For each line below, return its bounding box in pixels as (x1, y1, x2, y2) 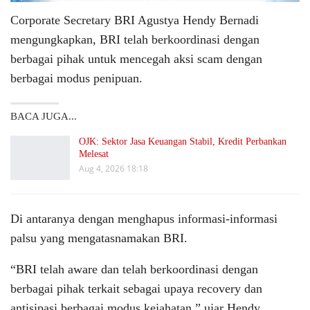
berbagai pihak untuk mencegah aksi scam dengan (10, 52, 262, 66)
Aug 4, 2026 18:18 (79, 163, 148, 175)
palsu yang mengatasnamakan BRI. (10, 230, 188, 245)
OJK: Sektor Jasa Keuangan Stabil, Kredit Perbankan (79, 136, 286, 147)
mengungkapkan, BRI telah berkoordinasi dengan (10, 33, 259, 47)
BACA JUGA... (10, 111, 77, 122)
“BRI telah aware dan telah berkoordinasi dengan (10, 262, 258, 276)
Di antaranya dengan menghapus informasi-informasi (10, 211, 277, 226)
